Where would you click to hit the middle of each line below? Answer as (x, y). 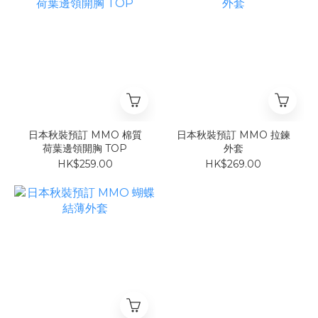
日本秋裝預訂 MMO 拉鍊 (233, 135)
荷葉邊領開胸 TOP (85, 149)
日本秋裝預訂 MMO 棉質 (85, 135)
